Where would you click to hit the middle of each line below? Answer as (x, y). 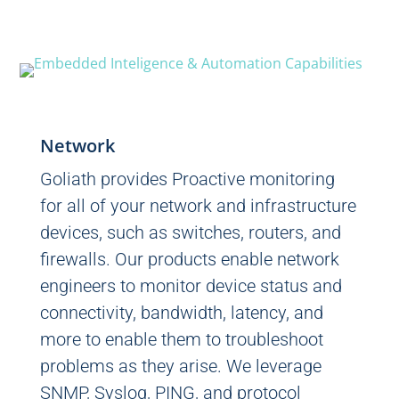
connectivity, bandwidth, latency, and (181, 313)
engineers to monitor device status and (191, 286)
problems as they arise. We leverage (180, 366)
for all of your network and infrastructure (198, 206)
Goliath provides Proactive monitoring (187, 179)
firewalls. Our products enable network (189, 259)
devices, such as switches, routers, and (190, 232)
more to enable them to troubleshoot (181, 339)
